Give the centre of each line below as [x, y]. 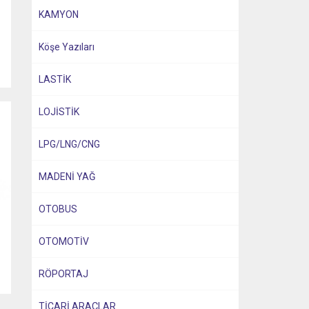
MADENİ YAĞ [67, 177]
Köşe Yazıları [67, 47]
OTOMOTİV [64, 241]
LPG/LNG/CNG [69, 144]
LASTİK [55, 79]
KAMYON [59, 14]
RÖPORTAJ [63, 274]
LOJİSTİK [59, 112]
